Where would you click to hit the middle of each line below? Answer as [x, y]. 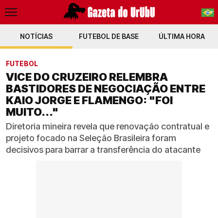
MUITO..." [32, 112]
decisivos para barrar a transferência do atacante [103, 150]
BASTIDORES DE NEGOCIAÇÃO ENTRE [106, 89]
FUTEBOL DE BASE [109, 36]
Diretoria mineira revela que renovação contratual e [108, 126]
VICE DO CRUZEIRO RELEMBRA [87, 77]
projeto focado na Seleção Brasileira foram [91, 138]
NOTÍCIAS [36, 36]
